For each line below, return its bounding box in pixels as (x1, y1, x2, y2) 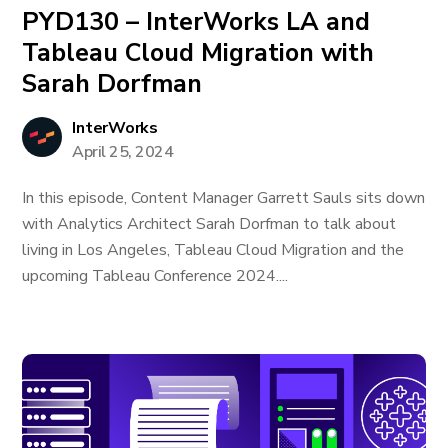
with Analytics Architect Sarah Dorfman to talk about (22, 213, 397, 235)
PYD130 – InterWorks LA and (22, 5, 371, 39)
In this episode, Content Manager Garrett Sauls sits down (22, 187, 426, 209)
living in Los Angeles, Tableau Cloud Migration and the (22, 239, 405, 261)
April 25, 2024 (72, 141, 174, 163)
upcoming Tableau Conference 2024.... (22, 265, 289, 287)
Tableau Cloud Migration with (22, 36, 375, 70)
